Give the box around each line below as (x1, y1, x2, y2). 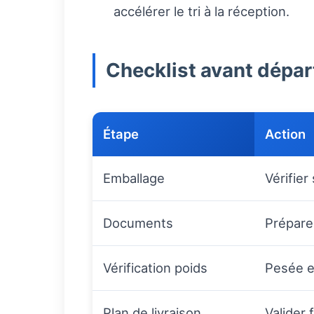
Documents (103, 215, 173, 231)
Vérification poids (103, 260, 207, 276)
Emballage (103, 170, 165, 186)
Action (265, 126, 306, 142)
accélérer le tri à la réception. (114, 4, 289, 20)
